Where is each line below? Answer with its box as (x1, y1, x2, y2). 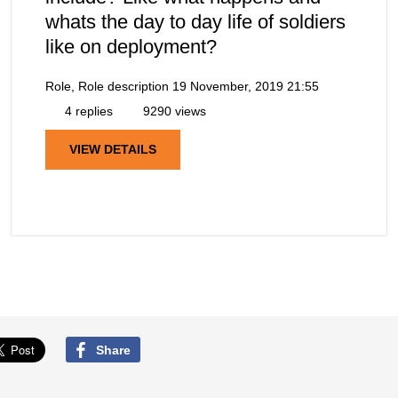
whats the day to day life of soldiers (45, 11, 346, 34)
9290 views (139, 104, 206, 119)
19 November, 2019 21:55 (172, 79, 319, 94)
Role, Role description (45, 79, 169, 94)
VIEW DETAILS (69, 142, 156, 157)
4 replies (61, 104, 113, 119)
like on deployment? (45, 36, 217, 59)
